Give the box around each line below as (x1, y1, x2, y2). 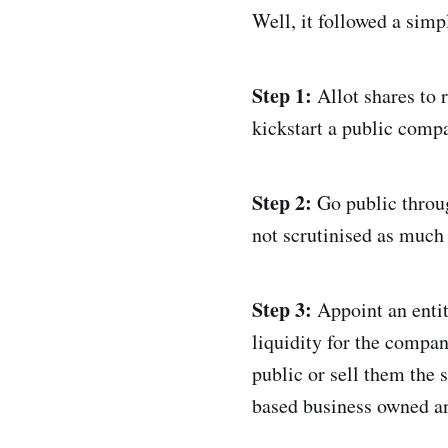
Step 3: (252, 295, 312, 325)
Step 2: (252, 188, 312, 218)
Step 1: (252, 81, 312, 111)
